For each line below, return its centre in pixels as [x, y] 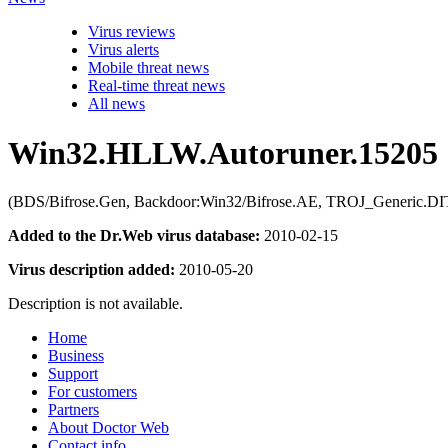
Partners [73, 409]
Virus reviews [131, 32]
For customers [92, 391]
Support [73, 373]
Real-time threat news [156, 86]
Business [76, 355]
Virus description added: [91, 269]
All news [116, 104]
